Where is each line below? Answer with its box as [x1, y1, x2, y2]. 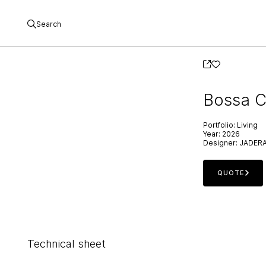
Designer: [203, 138, 238, 148]
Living [237, 121, 258, 130]
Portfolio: [203, 121, 236, 130]
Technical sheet [27, 237, 106, 250]
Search [36, 19, 61, 28]
